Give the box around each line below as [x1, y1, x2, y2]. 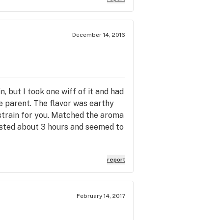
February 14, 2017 [77, 192, 125, 199]
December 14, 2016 [72, 31, 125, 38]
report [107, 156, 125, 163]
